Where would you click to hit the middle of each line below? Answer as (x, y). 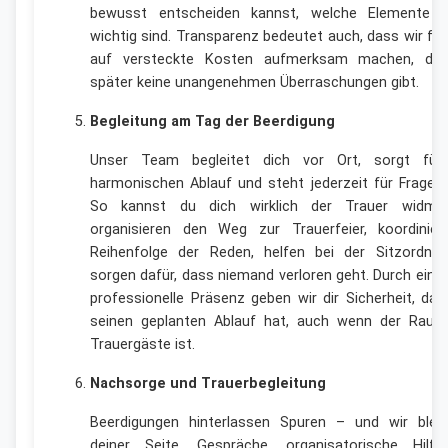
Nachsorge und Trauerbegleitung (208, 383)
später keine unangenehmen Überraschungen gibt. (254, 82)
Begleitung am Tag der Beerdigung (212, 121)
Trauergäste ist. (142, 344)
